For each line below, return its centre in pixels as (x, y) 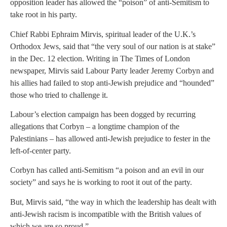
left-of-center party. (41, 150)
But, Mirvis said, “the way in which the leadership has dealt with (113, 202)
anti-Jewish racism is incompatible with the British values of (106, 214)
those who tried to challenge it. (59, 95)
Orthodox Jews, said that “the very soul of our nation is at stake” (113, 46)
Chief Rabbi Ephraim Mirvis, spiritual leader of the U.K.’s (103, 34)
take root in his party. (44, 15)
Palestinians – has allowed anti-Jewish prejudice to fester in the (110, 138)
